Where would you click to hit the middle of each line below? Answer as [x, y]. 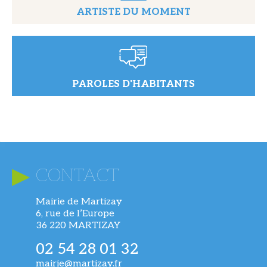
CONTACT [77, 176]
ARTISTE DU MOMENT [133, 12]
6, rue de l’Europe [75, 213]
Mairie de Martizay [79, 201]
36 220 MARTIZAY [78, 225]
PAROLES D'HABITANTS [133, 84]
